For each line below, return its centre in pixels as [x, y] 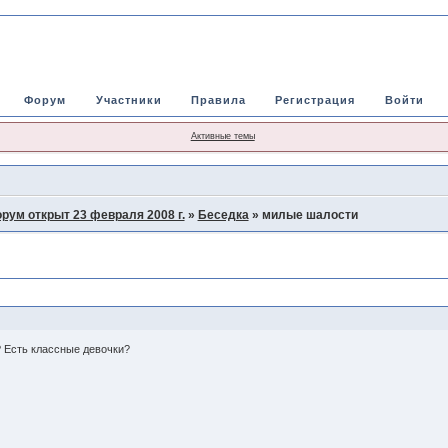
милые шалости [309, 214]
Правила [218, 100]
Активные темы [222, 136]
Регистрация [315, 100]
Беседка [223, 214]
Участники [128, 100]
